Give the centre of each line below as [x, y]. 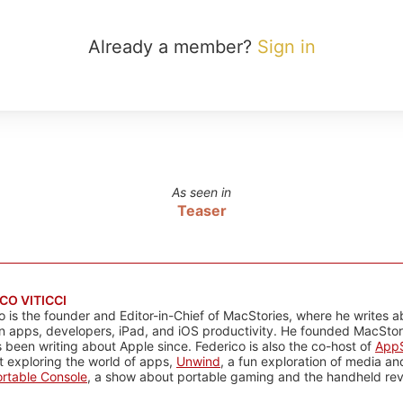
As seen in [201, 192]
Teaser [201, 210]
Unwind [198, 361]
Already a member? [172, 47]
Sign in [286, 47]
